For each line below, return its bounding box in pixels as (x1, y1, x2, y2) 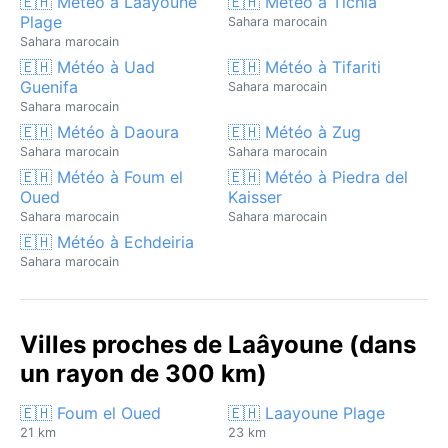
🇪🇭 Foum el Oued (20, 402, 161, 423)
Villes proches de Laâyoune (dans (20, 329, 416, 359)
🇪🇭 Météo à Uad (20, 56, 155, 77)
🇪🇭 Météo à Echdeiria (20, 231, 194, 252)
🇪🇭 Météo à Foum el (20, 166, 183, 187)
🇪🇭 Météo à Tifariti (228, 56, 381, 77)
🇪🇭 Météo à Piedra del (228, 166, 408, 187)
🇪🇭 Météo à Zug (228, 121, 361, 142)
